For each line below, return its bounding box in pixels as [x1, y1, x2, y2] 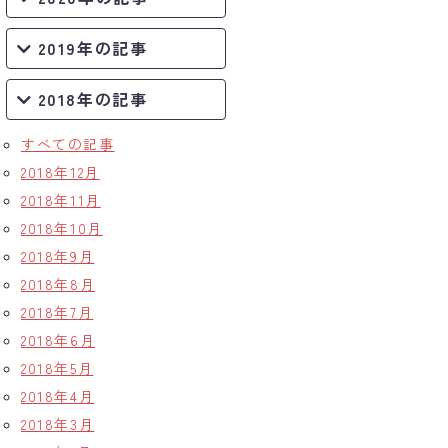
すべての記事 [21, 134, 115, 154]
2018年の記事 [37, 87, 148, 111]
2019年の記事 [37, 36, 148, 60]
